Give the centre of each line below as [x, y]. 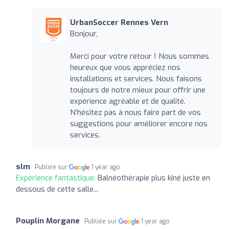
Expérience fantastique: [57, 178]
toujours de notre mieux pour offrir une [138, 90]
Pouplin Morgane [48, 221]
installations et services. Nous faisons [136, 78]
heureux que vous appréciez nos [125, 67]
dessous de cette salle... [57, 189]
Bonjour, [84, 33]
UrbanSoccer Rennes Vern [119, 22]
